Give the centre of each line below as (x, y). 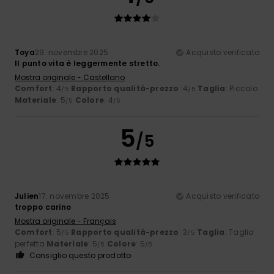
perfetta (31, 243)
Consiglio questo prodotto (80, 255)
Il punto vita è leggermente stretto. (87, 63)
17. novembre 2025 (74, 196)
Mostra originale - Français (65, 221)
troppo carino (43, 207)
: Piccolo (241, 88)
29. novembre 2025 (72, 52)
